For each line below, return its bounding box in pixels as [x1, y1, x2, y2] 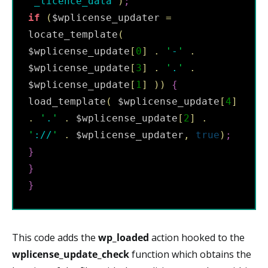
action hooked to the [149, 230, 245, 244]
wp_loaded [98, 230, 149, 244]
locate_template [28, 28, 118, 40]
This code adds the [12, 230, 98, 244]
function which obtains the [129, 247, 251, 261]
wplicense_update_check [12, 247, 129, 261]
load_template [28, 95, 106, 107]
